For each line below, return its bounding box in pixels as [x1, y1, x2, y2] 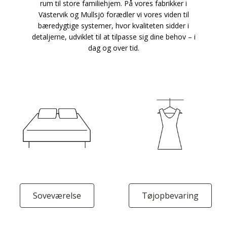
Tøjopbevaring [142, 190, 199, 201]
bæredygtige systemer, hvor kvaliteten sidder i [38, 21, 189, 30]
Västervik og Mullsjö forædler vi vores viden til [38, 10, 189, 19]
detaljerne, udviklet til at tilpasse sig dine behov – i [31, 32, 196, 42]
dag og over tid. [88, 43, 139, 53]
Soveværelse [32, 190, 81, 201]
